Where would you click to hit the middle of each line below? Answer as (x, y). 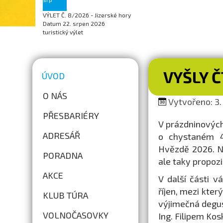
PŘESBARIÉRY (71, 115)
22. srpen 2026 (83, 23)
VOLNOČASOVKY (76, 215)
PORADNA (63, 155)
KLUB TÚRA (66, 195)
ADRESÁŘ (62, 135)
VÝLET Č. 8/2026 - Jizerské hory (87, 15)
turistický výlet (63, 32)
